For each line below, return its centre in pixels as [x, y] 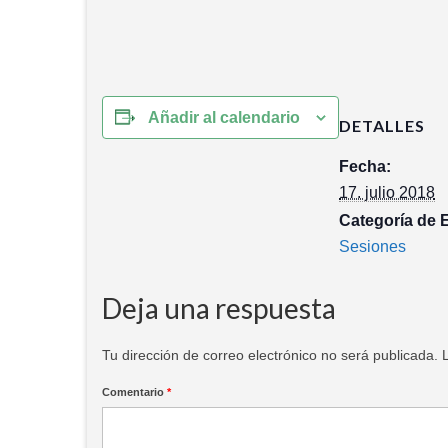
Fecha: [365, 166]
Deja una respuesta [219, 307]
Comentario [134, 391]
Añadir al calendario [224, 117]
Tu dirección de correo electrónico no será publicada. [270, 354]
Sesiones [372, 246]
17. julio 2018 [387, 192]
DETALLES [382, 125]
